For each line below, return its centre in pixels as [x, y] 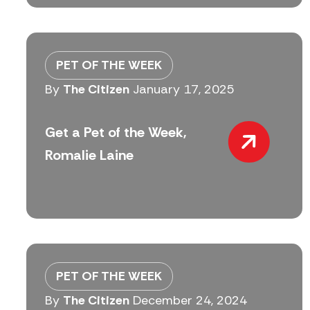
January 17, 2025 [184, 89]
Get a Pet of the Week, [116, 133]
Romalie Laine [89, 155]
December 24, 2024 [190, 300]
